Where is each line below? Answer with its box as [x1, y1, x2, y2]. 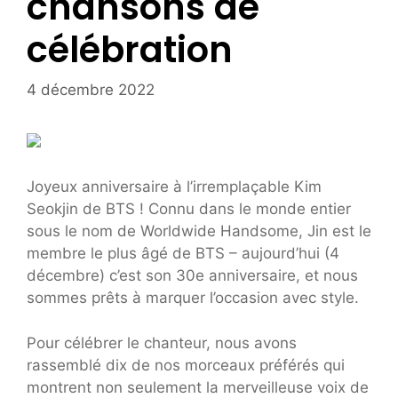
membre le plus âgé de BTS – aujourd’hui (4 [27, 244, 339, 263]
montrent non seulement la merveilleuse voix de [27, 378, 369, 396]
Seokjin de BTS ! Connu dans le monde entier [27, 200, 351, 219]
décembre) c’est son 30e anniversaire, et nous [27, 267, 358, 285]
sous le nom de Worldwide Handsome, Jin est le [27, 222, 371, 241]
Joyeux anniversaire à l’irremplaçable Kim [27, 178, 322, 196]
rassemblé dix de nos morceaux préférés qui [27, 355, 345, 374]
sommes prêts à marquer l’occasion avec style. [27, 289, 359, 307]
